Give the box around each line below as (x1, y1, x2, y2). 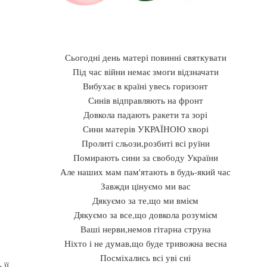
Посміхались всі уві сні (100, 251, 191, 263)
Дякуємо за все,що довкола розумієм (73, 208, 218, 221)
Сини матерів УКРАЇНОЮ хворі (82, 122, 209, 135)
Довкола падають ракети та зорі (83, 108, 207, 120)
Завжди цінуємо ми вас (100, 179, 191, 192)
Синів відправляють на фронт (88, 94, 203, 106)
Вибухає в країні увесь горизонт (83, 79, 208, 92)
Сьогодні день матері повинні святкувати (64, 51, 226, 63)
